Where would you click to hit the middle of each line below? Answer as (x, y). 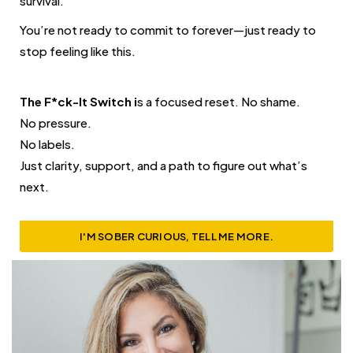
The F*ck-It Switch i (78, 102)
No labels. (47, 144)
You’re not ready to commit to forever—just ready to (168, 30)
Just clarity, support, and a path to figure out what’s (163, 165)
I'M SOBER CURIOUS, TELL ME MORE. (176, 237)
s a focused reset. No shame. (219, 102)
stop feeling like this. (78, 51)
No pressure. (56, 123)
